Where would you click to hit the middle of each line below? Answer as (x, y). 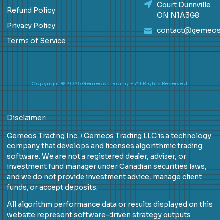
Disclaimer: (27, 118)
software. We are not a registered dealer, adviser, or (96, 156)
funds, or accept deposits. (52, 187)
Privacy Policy (31, 26)
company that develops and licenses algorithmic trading (105, 146)
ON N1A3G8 (178, 15)
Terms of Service (36, 41)
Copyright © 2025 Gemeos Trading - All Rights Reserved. (110, 84)
